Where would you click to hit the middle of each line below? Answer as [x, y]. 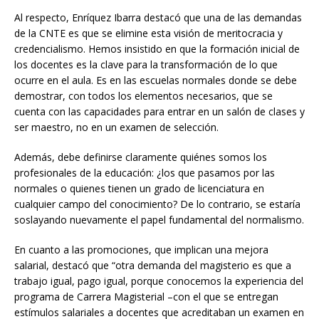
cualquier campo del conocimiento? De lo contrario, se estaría [157, 204]
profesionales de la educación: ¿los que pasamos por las [145, 172]
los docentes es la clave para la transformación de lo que [146, 64]
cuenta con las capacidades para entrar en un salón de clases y [159, 111]
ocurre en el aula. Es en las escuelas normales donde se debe [156, 80]
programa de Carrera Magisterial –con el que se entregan [146, 296]
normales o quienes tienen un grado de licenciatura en [139, 188]
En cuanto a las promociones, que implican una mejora [141, 249]
